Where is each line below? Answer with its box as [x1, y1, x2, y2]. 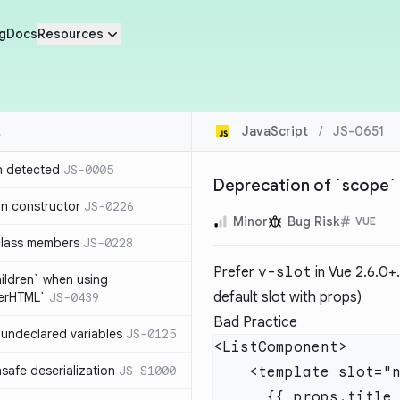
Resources [37, 26, 104, 42]
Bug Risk [287, 213, 339, 229]
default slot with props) [213, 288, 362, 306]
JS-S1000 [119, 362, 176, 379]
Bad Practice [213, 313, 297, 331]
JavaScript [242, 123, 308, 139]
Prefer [213, 263, 258, 281]
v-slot [258, 263, 312, 281]
